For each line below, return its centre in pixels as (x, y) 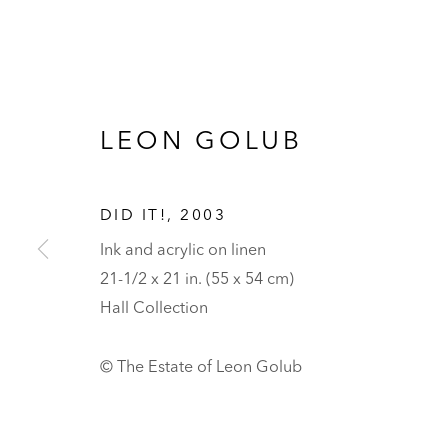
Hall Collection (154, 306)
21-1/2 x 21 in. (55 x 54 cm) (197, 277)
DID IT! (134, 214)
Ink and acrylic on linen (183, 248)
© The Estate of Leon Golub (201, 365)
